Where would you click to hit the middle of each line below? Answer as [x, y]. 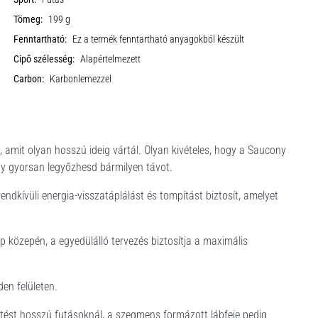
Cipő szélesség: [44, 59]
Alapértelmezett [111, 59]
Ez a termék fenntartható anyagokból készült [159, 39]
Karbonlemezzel [81, 79]
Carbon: [29, 79]
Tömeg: [28, 19]
